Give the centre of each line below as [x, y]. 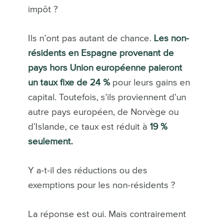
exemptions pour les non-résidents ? [101, 185]
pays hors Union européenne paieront [105, 68]
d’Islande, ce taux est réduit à [89, 127]
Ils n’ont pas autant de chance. [91, 38]
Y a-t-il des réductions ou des [87, 170]
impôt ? [43, 9]
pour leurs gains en [150, 82]
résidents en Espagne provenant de [101, 53]
